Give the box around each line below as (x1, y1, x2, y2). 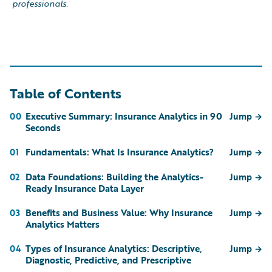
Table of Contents (10, 83, 121, 103)
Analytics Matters (25, 217, 100, 231)
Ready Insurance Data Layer (25, 181, 144, 195)
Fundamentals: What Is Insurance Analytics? (25, 144, 214, 158)
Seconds (25, 120, 61, 134)
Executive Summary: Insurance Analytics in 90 (25, 109, 222, 123)
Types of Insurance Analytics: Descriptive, (25, 241, 202, 255)
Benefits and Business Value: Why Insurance (25, 205, 212, 219)
